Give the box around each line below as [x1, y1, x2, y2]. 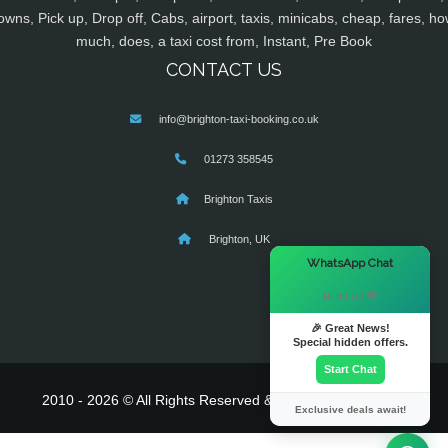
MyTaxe [357, 392, 406, 409]
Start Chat [323, 363, 377, 375]
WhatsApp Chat [307, 256, 393, 270]
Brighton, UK [206, 233, 270, 246]
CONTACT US [166, 59, 282, 81]
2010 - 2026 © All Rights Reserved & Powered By [42, 392, 357, 409]
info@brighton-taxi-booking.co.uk [158, 113, 319, 126]
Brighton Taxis [203, 193, 273, 206]
